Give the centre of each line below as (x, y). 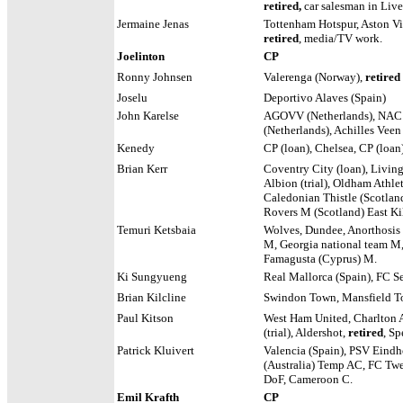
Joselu (132, 98)
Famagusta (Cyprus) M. (320, 259)
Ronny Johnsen (155, 77)
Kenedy (136, 148)
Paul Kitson (145, 318)
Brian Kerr (143, 169)
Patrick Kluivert (157, 350)
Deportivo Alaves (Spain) (325, 98)
